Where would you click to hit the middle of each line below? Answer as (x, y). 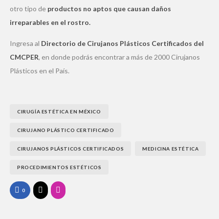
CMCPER (24, 57)
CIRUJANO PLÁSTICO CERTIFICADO (66, 130)
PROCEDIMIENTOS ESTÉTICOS (59, 167)
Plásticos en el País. (40, 70)
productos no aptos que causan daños (109, 8)
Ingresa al (25, 43)
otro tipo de (29, 8)
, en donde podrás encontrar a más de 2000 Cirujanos (119, 57)
